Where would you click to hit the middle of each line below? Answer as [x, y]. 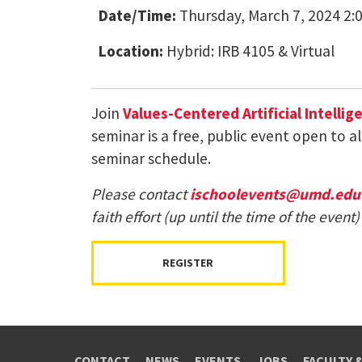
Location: [131, 51]
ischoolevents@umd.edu [275, 194]
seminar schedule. [151, 158]
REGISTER [188, 262]
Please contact [140, 194]
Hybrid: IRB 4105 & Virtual [249, 51]
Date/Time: [138, 15]
